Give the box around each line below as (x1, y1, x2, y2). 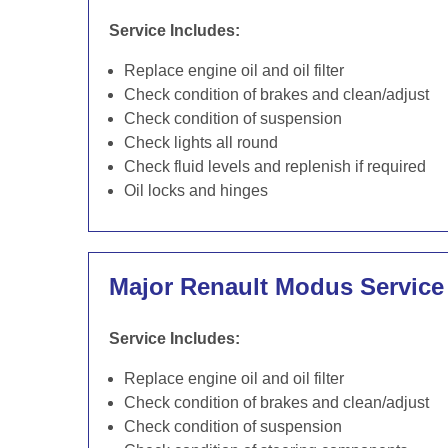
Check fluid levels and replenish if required (124, 158, 426, 175)
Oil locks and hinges (124, 182, 268, 199)
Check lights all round (124, 134, 278, 151)
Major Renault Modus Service (109, 273, 444, 300)
